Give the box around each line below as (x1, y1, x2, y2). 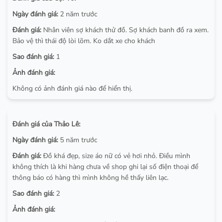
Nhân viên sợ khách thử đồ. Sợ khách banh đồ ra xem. (41, 25, 209, 35)
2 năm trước (58, 9, 97, 19)
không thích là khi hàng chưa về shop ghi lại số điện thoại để (12, 162, 198, 171)
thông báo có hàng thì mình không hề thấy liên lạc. (12, 172, 168, 182)
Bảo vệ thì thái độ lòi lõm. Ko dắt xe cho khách (12, 36, 155, 46)
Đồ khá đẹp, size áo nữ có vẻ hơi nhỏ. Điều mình (41, 151, 190, 161)
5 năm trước (58, 135, 97, 145)
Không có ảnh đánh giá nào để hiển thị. (12, 83, 132, 93)
